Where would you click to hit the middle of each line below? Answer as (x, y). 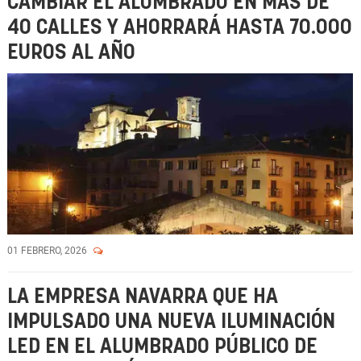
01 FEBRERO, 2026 (48, 251)
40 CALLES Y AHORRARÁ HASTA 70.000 (180, 28)
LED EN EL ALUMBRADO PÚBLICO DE (162, 347)
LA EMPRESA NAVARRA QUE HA (143, 297)
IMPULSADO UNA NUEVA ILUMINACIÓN (171, 322)
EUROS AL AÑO (71, 53)
